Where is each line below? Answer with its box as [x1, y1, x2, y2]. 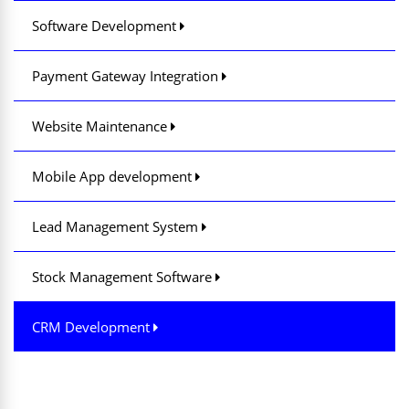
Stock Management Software [32, 267, 215, 286]
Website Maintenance [32, 117, 171, 135]
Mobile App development [32, 167, 195, 185]
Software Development [32, 16, 180, 35]
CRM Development [32, 318, 153, 336]
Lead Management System [32, 217, 202, 236]
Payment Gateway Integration [32, 67, 222, 85]
